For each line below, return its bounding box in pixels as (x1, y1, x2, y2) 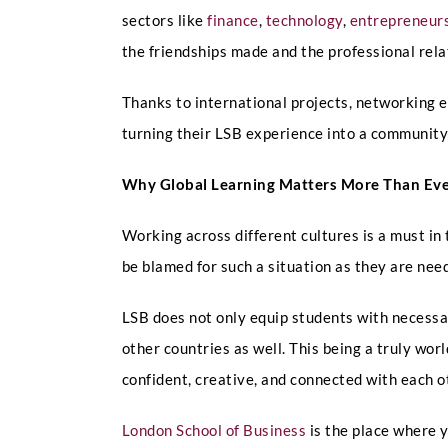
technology (265, 10, 343, 29)
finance (207, 10, 259, 29)
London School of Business (121, 420, 307, 439)
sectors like (121, 10, 208, 29)
